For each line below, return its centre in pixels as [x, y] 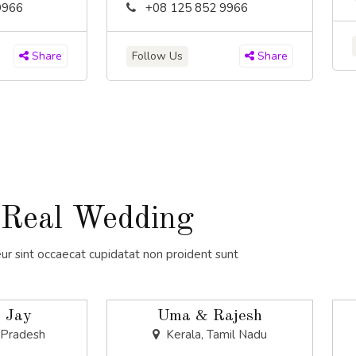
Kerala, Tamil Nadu [215, 335]
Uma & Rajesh [209, 317]
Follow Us [157, 56]
